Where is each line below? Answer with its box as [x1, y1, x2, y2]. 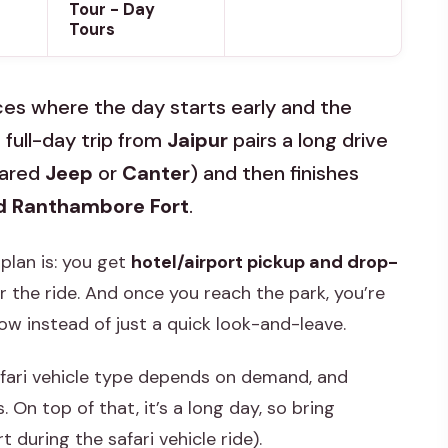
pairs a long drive [228, 127, 388, 154]
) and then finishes [190, 160, 359, 187]
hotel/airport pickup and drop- [131, 250, 398, 275]
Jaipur [167, 127, 228, 154]
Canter [122, 160, 190, 187]
